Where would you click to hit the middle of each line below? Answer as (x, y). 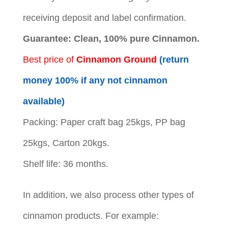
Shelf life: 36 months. (65, 164)
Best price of (49, 59)
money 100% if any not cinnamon (95, 80)
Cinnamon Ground (116, 59)
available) (44, 101)
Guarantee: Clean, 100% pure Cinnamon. (111, 38)
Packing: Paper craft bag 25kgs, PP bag (104, 122)
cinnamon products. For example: (91, 216)
